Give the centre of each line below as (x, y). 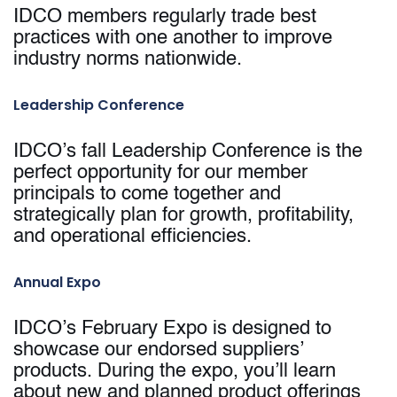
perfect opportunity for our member (160, 173)
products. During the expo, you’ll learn (175, 372)
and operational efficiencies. (132, 237)
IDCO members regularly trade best (165, 17)
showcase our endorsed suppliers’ (158, 350)
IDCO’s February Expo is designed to (172, 329)
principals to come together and (147, 195)
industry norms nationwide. (128, 60)
